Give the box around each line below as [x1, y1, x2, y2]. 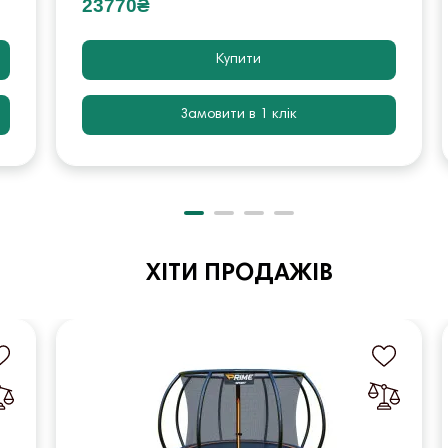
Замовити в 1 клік [180, 107, 297, 122]
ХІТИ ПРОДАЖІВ [145, 261, 333, 286]
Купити [216, 52, 262, 67]
